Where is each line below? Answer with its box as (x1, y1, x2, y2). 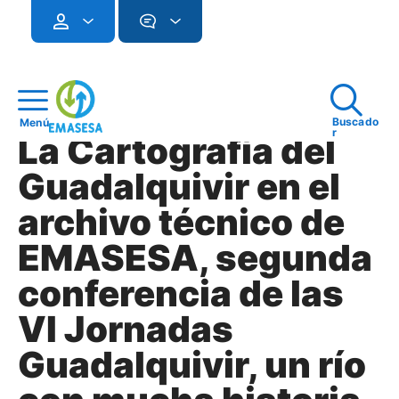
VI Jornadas (18, 307, 233, 351)
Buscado (331, 114, 379, 128)
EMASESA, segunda (18, 236, 372, 280)
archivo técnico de (18, 200, 345, 244)
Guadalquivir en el (18, 165, 340, 208)
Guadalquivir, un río (18, 343, 366, 387)
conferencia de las (18, 272, 344, 315)
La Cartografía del (18, 129, 336, 173)
